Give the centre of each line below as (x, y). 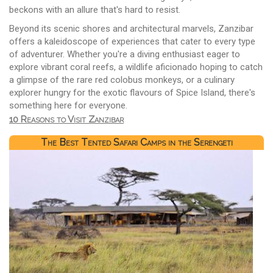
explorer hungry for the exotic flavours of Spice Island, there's (132, 93)
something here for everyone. (68, 106)
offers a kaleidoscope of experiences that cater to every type (132, 42)
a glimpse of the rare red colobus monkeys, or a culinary (122, 80)
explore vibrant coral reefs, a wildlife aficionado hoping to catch (136, 67)
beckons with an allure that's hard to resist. (95, 10)
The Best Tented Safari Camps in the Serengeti (136, 142)
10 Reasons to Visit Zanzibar (66, 120)
